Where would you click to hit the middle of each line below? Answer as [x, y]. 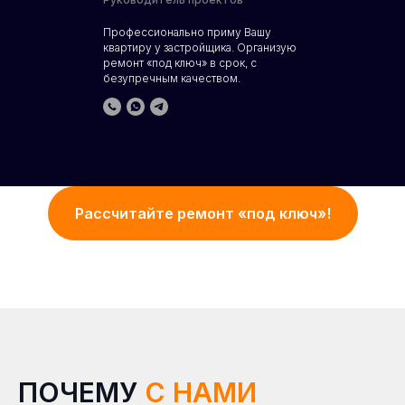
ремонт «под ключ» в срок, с [180, 63]
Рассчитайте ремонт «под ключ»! [202, 213]
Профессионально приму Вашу [187, 32]
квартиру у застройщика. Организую [200, 47]
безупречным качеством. [172, 78]
